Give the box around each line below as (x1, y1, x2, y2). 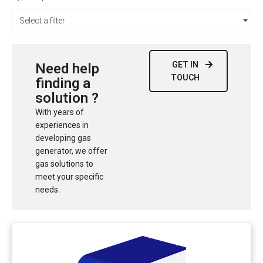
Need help (35, 60, 99, 77)
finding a (35, 75, 90, 92)
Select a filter (19, 16, 65, 25)
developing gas (35, 133, 91, 143)
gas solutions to (35, 159, 93, 168)
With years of (35, 107, 84, 117)
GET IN (171, 60, 198, 69)
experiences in (35, 120, 89, 130)
